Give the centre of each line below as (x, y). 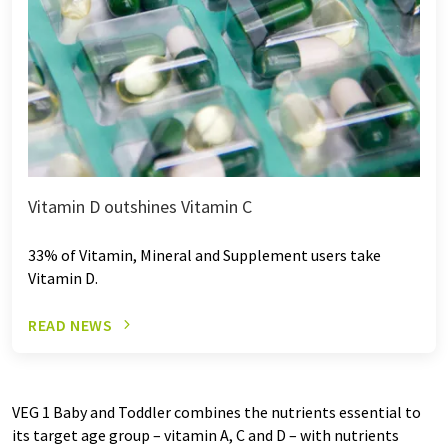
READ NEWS (70, 324)
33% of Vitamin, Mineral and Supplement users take (204, 254)
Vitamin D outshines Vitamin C (140, 206)
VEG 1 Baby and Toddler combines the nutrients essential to (216, 411)
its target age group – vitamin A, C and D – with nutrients (205, 434)
